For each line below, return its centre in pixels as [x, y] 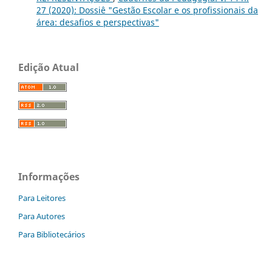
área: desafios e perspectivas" [97, 22]
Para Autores [42, 216]
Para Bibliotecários [52, 235]
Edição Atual [49, 68]
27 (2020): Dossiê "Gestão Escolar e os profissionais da [147, 10]
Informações [49, 177]
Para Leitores [42, 198]
